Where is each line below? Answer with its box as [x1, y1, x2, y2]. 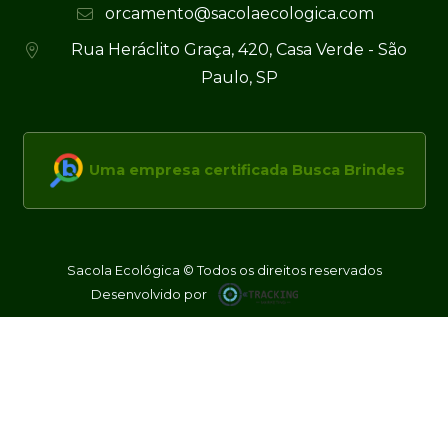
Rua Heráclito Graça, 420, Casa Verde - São [71, 39, 407, 59]
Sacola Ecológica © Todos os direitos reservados [66, 262, 382, 278]
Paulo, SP [200, 67, 278, 87]
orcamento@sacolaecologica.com [104, 3, 374, 23]
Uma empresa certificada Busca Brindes [88, 161, 405, 180]
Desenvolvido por [91, 286, 207, 302]
